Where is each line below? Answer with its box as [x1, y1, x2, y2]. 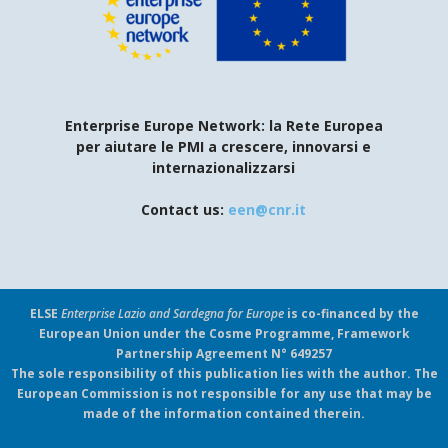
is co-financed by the [283, 305, 419, 323]
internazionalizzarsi [152, 158, 296, 178]
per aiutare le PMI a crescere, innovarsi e [76, 137, 372, 157]
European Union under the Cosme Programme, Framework [38, 325, 410, 343]
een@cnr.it [228, 200, 307, 220]
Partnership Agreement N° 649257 [116, 345, 332, 363]
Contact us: [141, 200, 229, 220]
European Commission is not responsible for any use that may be [16, 385, 432, 403]
